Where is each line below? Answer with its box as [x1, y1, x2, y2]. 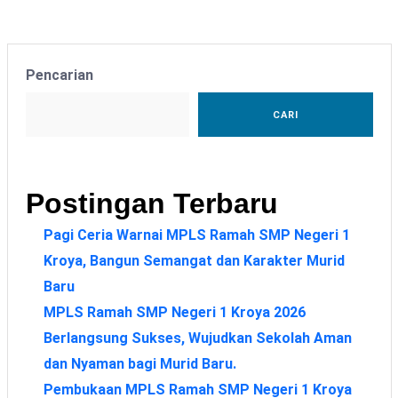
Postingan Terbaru [25, 187, 278, 219]
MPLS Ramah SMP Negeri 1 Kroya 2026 [43, 303, 306, 321]
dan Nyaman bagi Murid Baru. [43, 354, 236, 372]
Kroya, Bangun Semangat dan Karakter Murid [43, 251, 345, 269]
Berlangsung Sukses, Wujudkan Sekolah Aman [43, 329, 352, 346]
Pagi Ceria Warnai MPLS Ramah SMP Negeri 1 [43, 226, 350, 243]
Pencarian [25, 66, 93, 84]
